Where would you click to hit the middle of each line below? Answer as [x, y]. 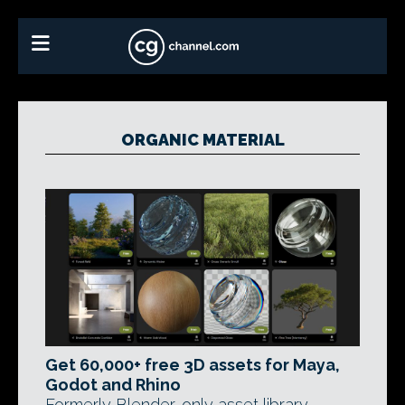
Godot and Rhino [113, 385]
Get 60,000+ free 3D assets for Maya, [193, 365]
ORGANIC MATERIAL [202, 140]
